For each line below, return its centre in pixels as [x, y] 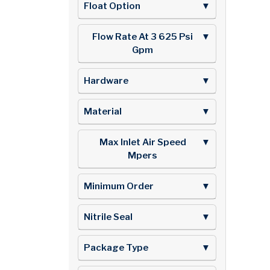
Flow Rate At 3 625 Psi [143, 36]
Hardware [106, 80]
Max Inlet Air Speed [143, 142]
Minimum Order [119, 186]
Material [103, 111]
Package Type [116, 247]
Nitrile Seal [108, 217]
